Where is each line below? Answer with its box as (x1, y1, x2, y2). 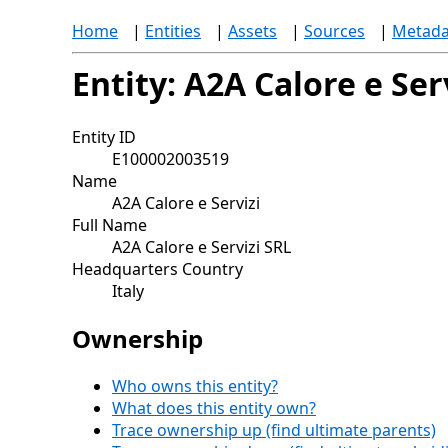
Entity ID (72, 126, 136, 149)
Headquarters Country (72, 258, 243, 281)
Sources (304, 20, 365, 42)
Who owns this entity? (112, 375, 278, 398)
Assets (228, 20, 277, 42)
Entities (145, 20, 201, 42)
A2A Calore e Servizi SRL (112, 236, 291, 259)
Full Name (72, 214, 147, 237)
